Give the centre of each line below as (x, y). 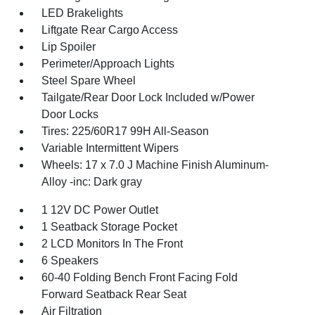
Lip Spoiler (69, 47)
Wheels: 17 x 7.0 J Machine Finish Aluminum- (155, 165)
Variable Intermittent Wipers (110, 148)
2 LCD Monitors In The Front (112, 244)
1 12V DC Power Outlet (100, 210)
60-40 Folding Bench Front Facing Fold (140, 277)
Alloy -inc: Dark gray (92, 182)
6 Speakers (70, 261)
